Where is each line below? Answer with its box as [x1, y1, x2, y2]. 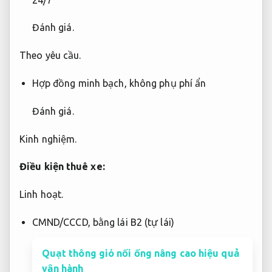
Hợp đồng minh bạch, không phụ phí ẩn [32, 78, 206, 89]
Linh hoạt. [19, 189, 63, 200]
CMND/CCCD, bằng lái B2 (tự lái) [32, 217, 174, 228]
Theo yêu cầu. [19, 50, 81, 61]
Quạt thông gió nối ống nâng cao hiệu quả [41, 248, 240, 259]
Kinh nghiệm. [19, 133, 77, 144]
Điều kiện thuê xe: [19, 161, 105, 172]
